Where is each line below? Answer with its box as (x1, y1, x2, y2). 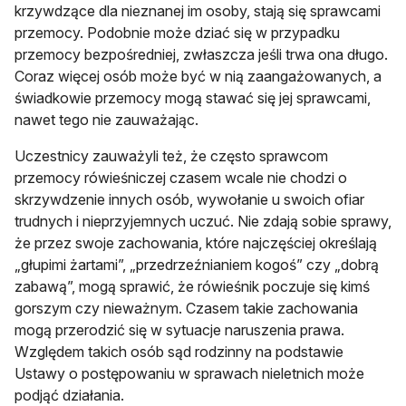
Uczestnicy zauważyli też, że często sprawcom (14, 146, 328, 165)
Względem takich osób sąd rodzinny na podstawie (14, 342, 343, 361)
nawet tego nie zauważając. (14, 110, 198, 129)
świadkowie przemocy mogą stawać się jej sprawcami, (14, 88, 371, 107)
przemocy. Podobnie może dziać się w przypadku (14, 23, 340, 42)
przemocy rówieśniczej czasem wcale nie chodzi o (14, 168, 347, 187)
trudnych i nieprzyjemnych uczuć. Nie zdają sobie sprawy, (14, 211, 391, 230)
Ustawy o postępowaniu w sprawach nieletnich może (14, 363, 364, 382)
